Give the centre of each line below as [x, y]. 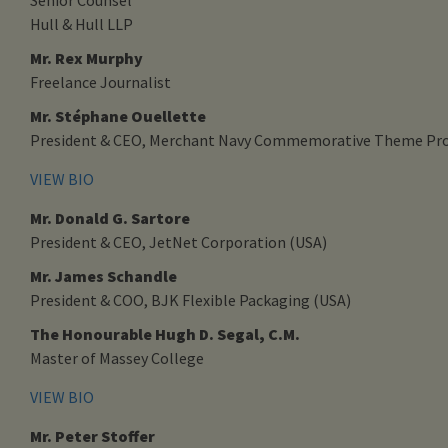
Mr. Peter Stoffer [92, 435]
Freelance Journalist [100, 81]
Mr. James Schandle [103, 275]
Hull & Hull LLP [81, 23]
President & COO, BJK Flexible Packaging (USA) [190, 299]
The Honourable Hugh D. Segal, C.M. [165, 333]
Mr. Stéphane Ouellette [118, 115]
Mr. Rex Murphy [86, 57]
